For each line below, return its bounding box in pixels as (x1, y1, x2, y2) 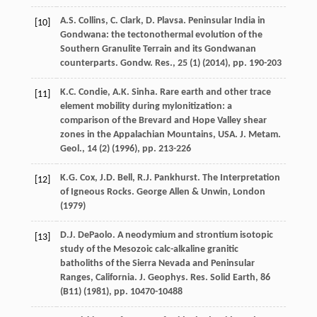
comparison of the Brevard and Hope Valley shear (59, 115, 267, 126)
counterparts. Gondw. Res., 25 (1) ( (59, 57, 205, 69)
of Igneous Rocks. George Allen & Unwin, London (59, 186, 265, 197)
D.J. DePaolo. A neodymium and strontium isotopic (59, 229, 273, 241)
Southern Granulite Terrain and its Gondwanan (59, 43, 256, 54)
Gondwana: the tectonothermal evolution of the (59, 29, 263, 40)
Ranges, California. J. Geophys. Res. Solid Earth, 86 (59, 272, 270, 283)
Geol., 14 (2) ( (59, 143, 115, 154)
